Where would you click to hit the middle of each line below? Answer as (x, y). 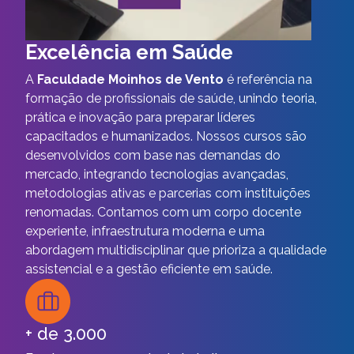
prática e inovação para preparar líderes (140, 117)
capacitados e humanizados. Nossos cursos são (166, 136)
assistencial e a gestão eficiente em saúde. (149, 269)
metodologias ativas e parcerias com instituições (168, 193)
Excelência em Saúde (129, 52)
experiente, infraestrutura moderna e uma (145, 231)
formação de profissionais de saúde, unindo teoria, (171, 98)
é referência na (268, 79)
